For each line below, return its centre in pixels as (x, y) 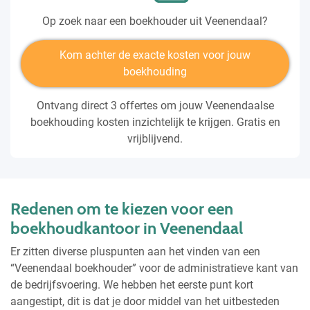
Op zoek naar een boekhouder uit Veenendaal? (155, 21)
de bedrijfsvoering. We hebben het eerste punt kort (132, 284)
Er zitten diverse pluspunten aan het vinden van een (135, 251)
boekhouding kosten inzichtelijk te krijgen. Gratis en (155, 122)
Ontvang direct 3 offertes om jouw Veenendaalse (155, 105)
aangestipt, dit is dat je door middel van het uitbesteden (145, 301)
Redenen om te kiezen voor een (122, 208)
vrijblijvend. (155, 138)
